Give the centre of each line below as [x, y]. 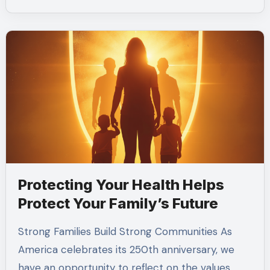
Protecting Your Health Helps [121, 185]
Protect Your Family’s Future [118, 204]
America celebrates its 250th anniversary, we [126, 250]
